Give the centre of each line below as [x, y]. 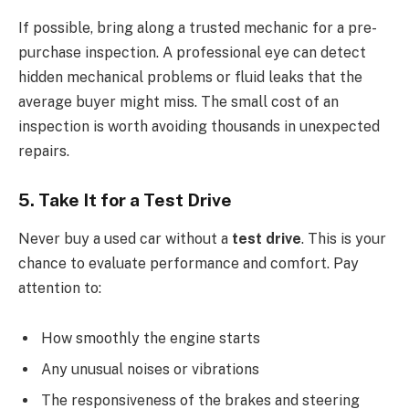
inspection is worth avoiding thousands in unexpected [199, 127]
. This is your [344, 238]
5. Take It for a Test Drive [125, 200]
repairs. [44, 152]
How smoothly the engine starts [151, 339]
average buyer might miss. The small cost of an [178, 102]
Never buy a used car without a [125, 238]
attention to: [60, 288]
